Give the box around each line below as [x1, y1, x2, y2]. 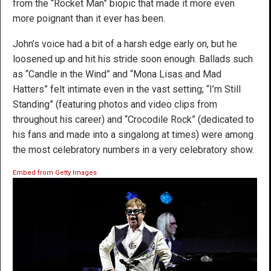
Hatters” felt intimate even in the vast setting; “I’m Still [13, 83, 241, 95]
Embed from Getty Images [13, 168, 97, 177]
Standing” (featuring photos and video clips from [13, 98, 217, 110]
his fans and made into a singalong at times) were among [13, 128, 253, 140]
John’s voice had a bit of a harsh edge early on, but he [13, 38, 237, 50]
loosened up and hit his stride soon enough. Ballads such [13, 53, 253, 65]
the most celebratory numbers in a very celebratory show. [13, 143, 254, 155]
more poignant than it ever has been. [13, 12, 165, 24]
